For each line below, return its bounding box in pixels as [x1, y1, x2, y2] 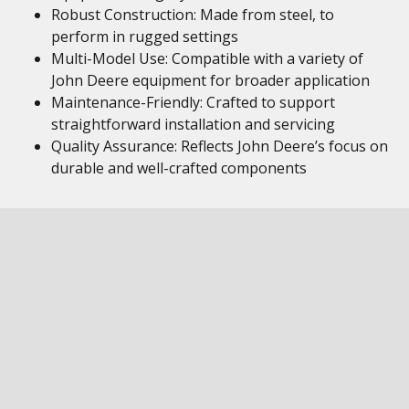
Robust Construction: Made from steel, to [51, 5, 334, 25]
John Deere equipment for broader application [51, 70, 370, 90]
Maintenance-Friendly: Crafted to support [51, 92, 335, 112]
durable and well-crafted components [51, 158, 307, 178]
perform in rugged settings [51, 26, 238, 47]
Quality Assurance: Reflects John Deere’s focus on [51, 136, 388, 156]
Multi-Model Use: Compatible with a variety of [51, 48, 363, 68]
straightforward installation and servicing [51, 114, 335, 134]
